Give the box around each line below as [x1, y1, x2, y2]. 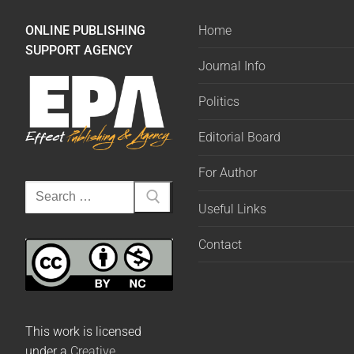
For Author [198, 165, 257, 181]
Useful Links [198, 201, 266, 217]
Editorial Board [198, 130, 281, 145]
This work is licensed [25, 323, 141, 339]
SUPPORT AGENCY [25, 42, 133, 58]
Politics [198, 94, 239, 110]
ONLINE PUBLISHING [25, 22, 145, 38]
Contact [198, 236, 242, 252]
